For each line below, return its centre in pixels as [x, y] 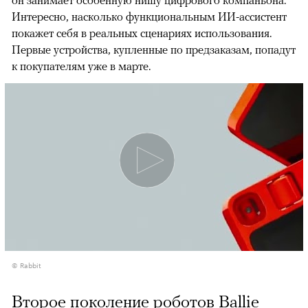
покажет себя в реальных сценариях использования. [142, 33]
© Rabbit [26, 264]
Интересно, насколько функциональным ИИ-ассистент [149, 16]
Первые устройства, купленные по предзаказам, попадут [154, 49]
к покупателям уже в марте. [81, 66]
